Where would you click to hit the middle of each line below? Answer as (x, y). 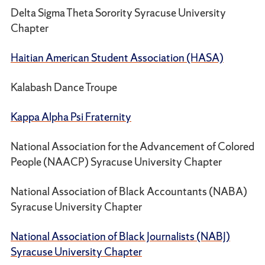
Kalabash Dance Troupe (64, 88)
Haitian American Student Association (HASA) (117, 58)
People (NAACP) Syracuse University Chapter (116, 162)
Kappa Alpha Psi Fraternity (71, 117)
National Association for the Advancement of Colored (132, 147)
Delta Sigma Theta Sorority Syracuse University (118, 13)
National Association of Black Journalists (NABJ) (120, 237)
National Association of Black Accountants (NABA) (129, 192)
